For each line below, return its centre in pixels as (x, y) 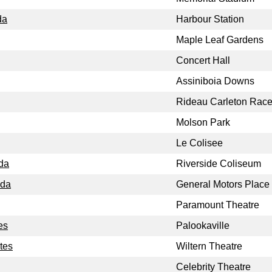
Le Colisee (199, 143)
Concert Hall (203, 61)
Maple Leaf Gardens (220, 40)
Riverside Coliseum (219, 164)
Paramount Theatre (218, 205)
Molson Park (203, 123)
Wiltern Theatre (209, 246)
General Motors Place (223, 185)
